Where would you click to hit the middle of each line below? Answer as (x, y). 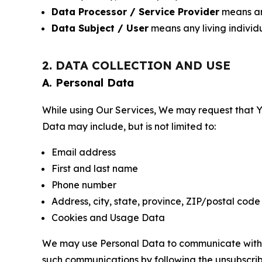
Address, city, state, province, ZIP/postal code (156, 201)
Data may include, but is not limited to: (129, 126)
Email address (84, 152)
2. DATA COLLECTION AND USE (136, 65)
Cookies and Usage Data (108, 218)
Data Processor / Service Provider (135, 12)
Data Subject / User (100, 28)
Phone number (84, 185)
